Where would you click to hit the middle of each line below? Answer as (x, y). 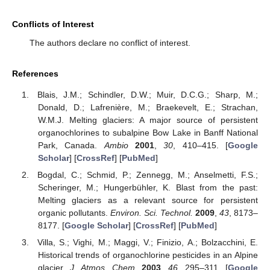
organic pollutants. (74, 213)
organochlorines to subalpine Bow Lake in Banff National (148, 132)
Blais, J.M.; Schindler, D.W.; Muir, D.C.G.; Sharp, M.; (148, 94)
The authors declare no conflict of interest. (110, 43)
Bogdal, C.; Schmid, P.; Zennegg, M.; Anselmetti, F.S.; (148, 175)
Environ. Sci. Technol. (151, 213)
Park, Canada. (71, 145)
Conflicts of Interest (53, 24)
